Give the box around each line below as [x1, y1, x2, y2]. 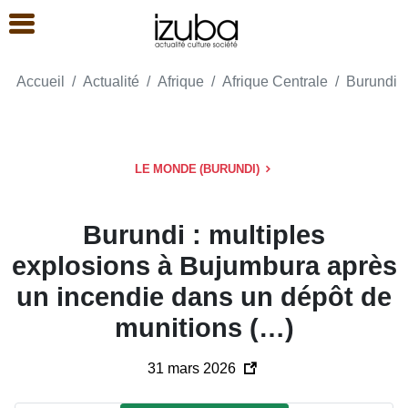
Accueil [16, 74, 65, 89]
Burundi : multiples [83, 219, 325, 250]
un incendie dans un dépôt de [16, 281, 392, 311]
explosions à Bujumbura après [11, 250, 397, 280]
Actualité [83, 74, 139, 89]
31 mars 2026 [147, 360, 240, 376]
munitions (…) [114, 312, 294, 342]
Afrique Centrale [222, 74, 328, 89]
